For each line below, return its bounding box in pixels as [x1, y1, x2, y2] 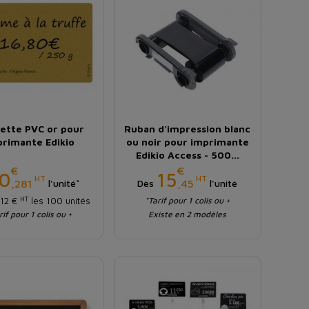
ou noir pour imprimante [126, 136, 249, 148]
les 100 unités [28, 195, 91, 207]
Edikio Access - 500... [135, 149, 239, 161]
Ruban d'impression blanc [124, 123, 251, 135]
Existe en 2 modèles [148, 209, 227, 220]
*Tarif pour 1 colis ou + [144, 195, 230, 206]
